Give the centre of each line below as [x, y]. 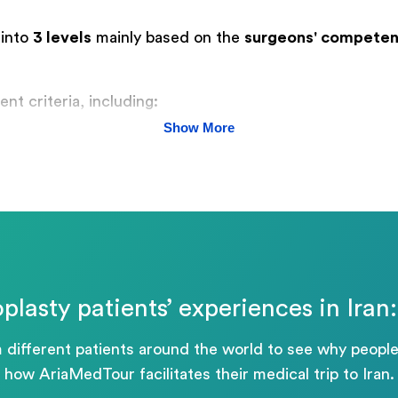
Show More [199, 127]
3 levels [62, 38]
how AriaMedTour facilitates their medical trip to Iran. [199, 374]
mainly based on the [168, 38]
